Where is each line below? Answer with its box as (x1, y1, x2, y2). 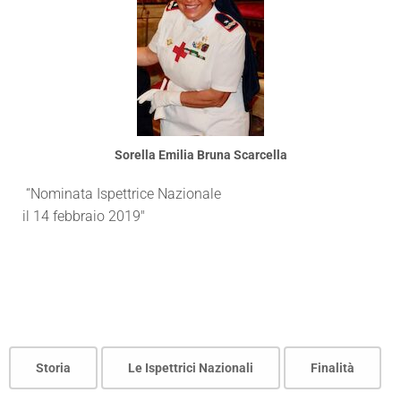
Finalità (311, 361, 354, 375)
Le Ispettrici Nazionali (128, 361, 253, 375)
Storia (36, 361, 71, 375)
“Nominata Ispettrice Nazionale (22, 185, 221, 202)
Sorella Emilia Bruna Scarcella (114, 148, 287, 162)
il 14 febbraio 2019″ (22, 208, 145, 225)
